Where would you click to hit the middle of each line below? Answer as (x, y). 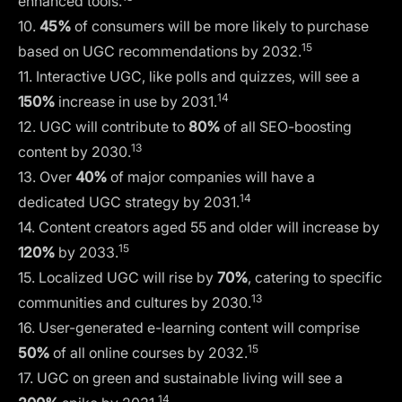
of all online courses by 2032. (149, 352)
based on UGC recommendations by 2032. (160, 51)
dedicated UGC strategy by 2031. (129, 201)
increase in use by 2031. (136, 101)
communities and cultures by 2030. (135, 302)
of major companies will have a (211, 176)
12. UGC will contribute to (103, 126)
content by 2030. (74, 151)
